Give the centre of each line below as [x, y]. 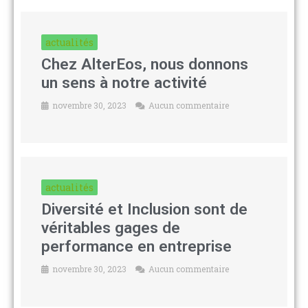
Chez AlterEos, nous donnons [145, 64]
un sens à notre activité [124, 82]
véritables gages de [111, 228]
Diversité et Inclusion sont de [144, 209]
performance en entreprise [136, 246]
